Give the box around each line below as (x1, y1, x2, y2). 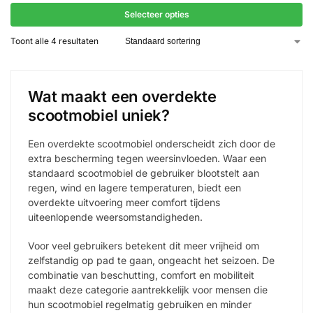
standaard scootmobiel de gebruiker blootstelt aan (28, 167, 259, 180)
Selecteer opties (124, 9, 189, 20)
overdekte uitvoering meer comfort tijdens (28, 196, 220, 209)
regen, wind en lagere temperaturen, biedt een (28, 182, 241, 194)
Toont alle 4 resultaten (10, 36, 99, 47)
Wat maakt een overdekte (28, 87, 217, 106)
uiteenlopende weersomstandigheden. (28, 211, 203, 224)
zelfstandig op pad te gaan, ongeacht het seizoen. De (28, 254, 275, 266)
